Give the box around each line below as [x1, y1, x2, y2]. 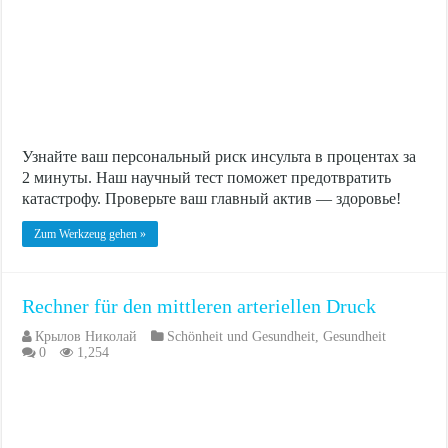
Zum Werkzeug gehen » [34, 226, 147, 241]
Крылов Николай [35, 328, 138, 344]
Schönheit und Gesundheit [167, 328, 316, 344]
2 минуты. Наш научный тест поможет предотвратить [22, 168, 392, 186]
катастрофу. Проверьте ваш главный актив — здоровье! [22, 189, 402, 207]
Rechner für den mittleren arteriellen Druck [22, 294, 377, 317]
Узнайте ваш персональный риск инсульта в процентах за [22, 147, 417, 165]
